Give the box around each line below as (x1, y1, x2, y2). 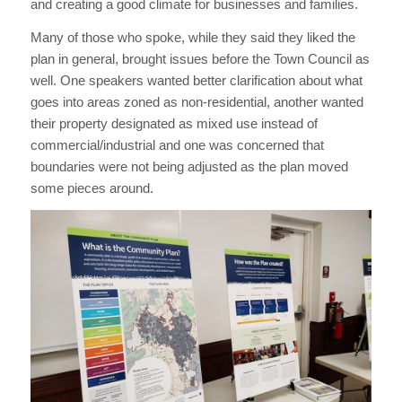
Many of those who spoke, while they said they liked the (30, 29, 355, 45)
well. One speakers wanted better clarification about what (30, 72, 363, 88)
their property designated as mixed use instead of (30, 115, 318, 131)
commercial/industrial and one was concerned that (30, 136, 324, 153)
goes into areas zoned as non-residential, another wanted (30, 93, 363, 109)
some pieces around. (30, 179, 153, 196)
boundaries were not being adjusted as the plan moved (30, 158, 348, 174)
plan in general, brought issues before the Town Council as (30, 50, 370, 66)
